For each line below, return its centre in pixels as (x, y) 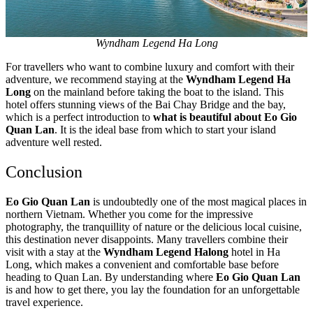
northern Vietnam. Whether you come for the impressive (129, 214)
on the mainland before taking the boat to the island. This (159, 92)
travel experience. (44, 303)
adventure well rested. (54, 143)
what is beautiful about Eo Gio (225, 117)
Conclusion (44, 172)
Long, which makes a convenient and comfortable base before (142, 265)
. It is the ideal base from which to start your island (165, 130)
